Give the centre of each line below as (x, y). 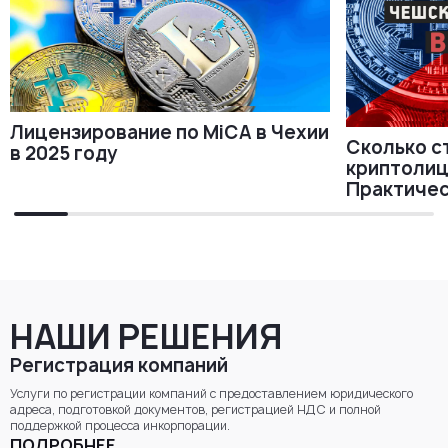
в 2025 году (64, 153)
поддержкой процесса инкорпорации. (120, 426)
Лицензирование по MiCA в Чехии (169, 132)
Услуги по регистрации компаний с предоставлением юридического (211, 394)
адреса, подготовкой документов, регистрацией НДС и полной (195, 410)
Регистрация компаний (119, 366)
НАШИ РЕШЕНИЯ (146, 337)
